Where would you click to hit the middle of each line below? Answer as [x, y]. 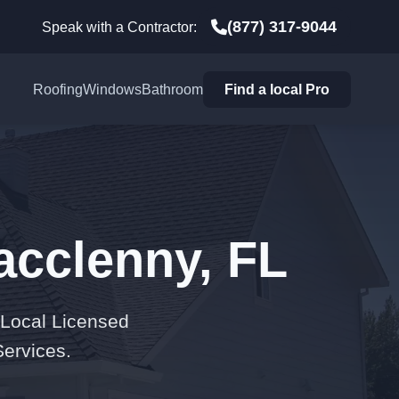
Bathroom [173, 89]
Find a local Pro [277, 89]
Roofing [58, 89]
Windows [113, 89]
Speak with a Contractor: [120, 27]
